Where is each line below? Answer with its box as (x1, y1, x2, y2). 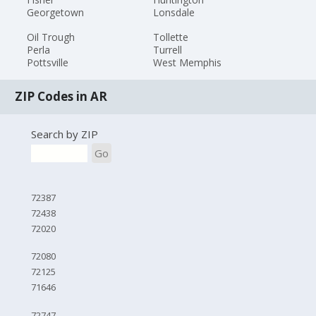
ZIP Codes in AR (15, 88, 108, 105)
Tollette (152, 30, 188, 44)
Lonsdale (152, 6, 195, 20)
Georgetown (27, 6, 85, 20)
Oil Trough (27, 30, 75, 44)
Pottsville (27, 55, 69, 69)
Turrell (152, 42, 182, 56)
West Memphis (152, 55, 221, 69)
